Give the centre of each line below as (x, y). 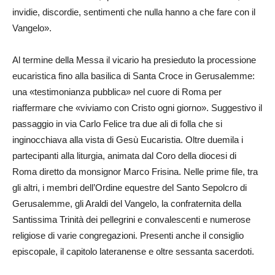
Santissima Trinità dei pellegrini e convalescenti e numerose (131, 219)
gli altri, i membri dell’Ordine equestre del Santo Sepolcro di (130, 188)
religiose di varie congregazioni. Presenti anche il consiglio (128, 235)
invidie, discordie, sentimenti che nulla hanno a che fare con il (134, 12)
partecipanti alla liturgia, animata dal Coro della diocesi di (124, 156)
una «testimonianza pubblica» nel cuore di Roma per (117, 92)
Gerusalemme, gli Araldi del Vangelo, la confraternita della (127, 203)
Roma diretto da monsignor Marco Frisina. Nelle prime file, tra (135, 172)
